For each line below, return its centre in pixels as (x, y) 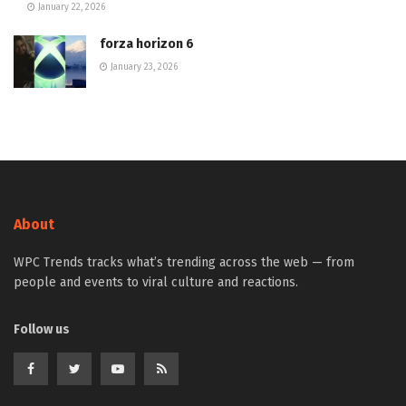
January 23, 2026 (143, 68)
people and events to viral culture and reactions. (156, 282)
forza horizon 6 (147, 44)
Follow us (42, 329)
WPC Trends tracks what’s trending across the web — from (184, 262)
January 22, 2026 (70, 8)
